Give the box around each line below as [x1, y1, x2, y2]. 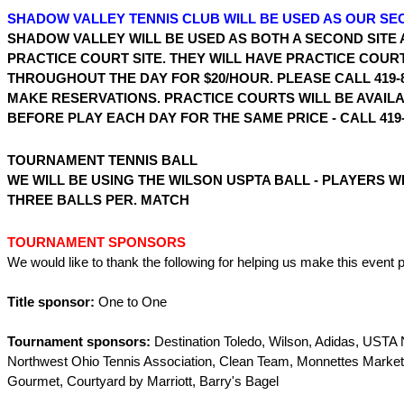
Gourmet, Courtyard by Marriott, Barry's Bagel [7, 373, 279, 389]
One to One [95, 294, 167, 309]
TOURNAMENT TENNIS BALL [7, 152, 197, 168]
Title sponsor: [7, 294, 95, 309]
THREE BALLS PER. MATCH [7, 192, 189, 207]
